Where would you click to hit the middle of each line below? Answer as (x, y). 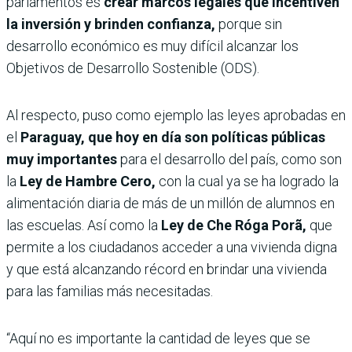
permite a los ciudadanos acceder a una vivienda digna (172, 247)
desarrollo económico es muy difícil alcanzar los (152, 46)
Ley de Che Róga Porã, (234, 225)
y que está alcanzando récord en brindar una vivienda (167, 269)
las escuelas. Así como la (82, 225)
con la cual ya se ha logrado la (247, 181)
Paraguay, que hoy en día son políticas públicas (173, 137)
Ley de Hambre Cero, (88, 181)
